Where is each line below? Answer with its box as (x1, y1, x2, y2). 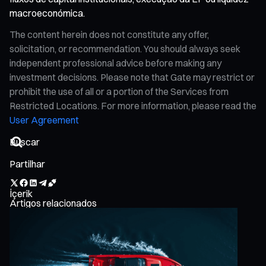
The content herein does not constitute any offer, (9, 28, 209, 40)
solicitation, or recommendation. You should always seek (9, 42, 240, 55)
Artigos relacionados (9, 197, 97, 209)
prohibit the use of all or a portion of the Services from (9, 85, 229, 97)
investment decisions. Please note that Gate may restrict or (9, 71, 255, 83)
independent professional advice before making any (9, 56, 221, 69)
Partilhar (9, 157, 45, 170)
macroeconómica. (9, 7, 85, 19)
